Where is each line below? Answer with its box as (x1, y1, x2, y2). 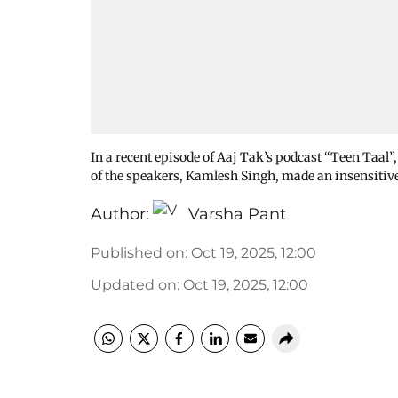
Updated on (91, 276, 177, 293)
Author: (91, 204, 149, 224)
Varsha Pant (188, 204, 286, 224)
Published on (91, 244, 185, 261)
